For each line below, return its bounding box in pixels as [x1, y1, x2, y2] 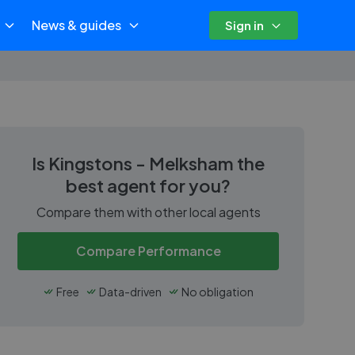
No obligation [181, 284, 254, 299]
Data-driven [99, 284, 162, 299]
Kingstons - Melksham [48, 152, 234, 174]
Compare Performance [75, 242, 221, 259]
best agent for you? [66, 174, 231, 197]
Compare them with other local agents [36, 204, 261, 220]
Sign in [225, 17, 264, 32]
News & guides [31, 17, 121, 33]
